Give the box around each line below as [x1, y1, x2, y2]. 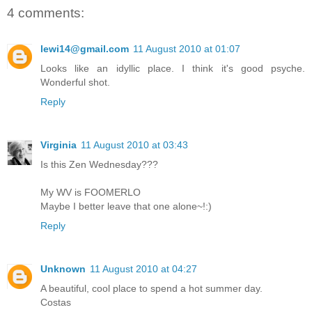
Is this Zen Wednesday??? [40, 159, 158, 171]
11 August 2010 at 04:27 [90, 263, 197, 275]
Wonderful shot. [40, 77, 110, 88]
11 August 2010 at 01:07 [133, 43, 240, 55]
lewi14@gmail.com [40, 43, 129, 55]
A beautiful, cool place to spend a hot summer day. [40, 283, 263, 295]
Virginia [40, 139, 77, 151]
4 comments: [7, 5, 84, 20]
